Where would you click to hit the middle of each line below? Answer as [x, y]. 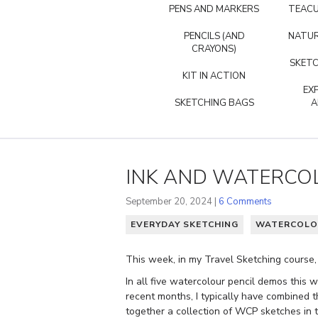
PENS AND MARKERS [214, 9]
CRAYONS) [214, 49]
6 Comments [245, 201]
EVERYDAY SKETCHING [185, 224]
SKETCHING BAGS [214, 103]
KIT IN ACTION [214, 76]
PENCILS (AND [214, 36]
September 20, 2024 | [172, 201]
